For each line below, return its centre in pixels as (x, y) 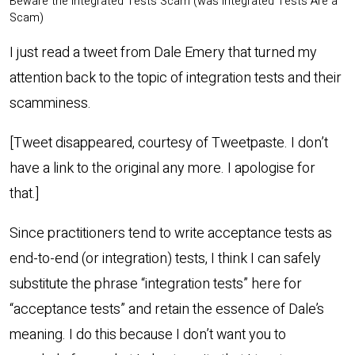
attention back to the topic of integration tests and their (176, 78)
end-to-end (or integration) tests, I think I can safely (165, 258)
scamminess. (50, 103)
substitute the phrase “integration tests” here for (156, 284)
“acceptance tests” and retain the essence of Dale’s (167, 309)
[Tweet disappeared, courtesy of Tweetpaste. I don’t (169, 143)
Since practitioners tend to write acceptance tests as (171, 233)
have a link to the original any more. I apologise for (162, 168)
